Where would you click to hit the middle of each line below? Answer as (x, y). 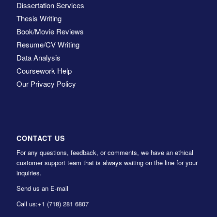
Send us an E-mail (42, 188)
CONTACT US (41, 138)
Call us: (27, 203)
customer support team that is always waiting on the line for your (107, 162)
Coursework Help (44, 70)
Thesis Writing (39, 18)
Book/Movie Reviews (50, 31)
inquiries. (29, 172)
